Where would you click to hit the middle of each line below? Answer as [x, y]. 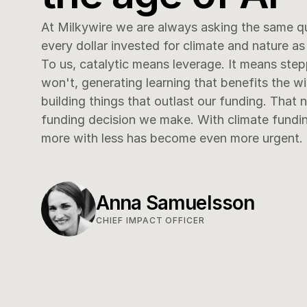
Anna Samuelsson [175, 202]
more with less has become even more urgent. [172, 138]
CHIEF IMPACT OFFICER [151, 220]
